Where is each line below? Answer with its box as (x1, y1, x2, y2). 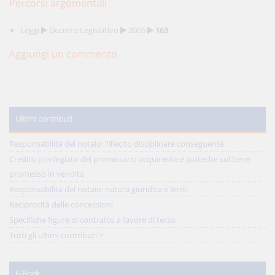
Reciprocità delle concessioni (9, 199, 113, 210)
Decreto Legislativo (49, 25, 118, 36)
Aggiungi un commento (9, 47, 117, 61)
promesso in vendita (9, 168, 84, 179)
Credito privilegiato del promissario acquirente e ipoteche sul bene (9, 153, 250, 165)
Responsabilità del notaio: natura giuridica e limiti (9, 184, 188, 195)
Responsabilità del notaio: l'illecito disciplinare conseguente (9, 138, 224, 149)
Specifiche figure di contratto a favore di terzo (9, 214, 176, 225)
